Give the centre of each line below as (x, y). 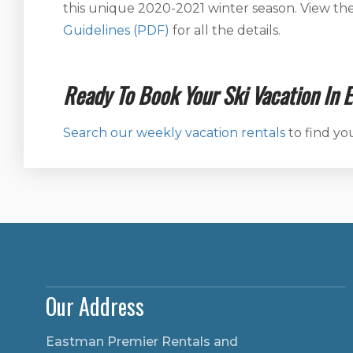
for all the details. (225, 30)
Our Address (95, 306)
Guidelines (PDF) (116, 30)
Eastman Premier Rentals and (142, 342)
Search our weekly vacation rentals (174, 133)
